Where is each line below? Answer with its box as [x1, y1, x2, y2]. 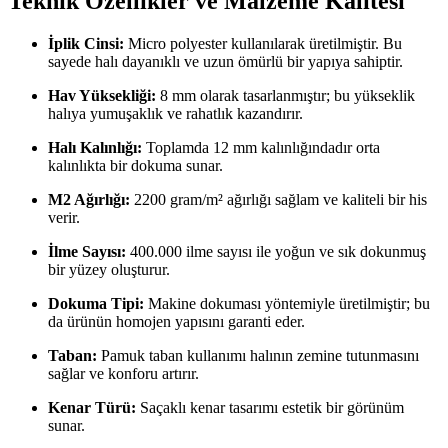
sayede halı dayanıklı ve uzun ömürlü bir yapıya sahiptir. [48, 53, 403, 71]
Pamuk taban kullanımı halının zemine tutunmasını [97, 347, 419, 365]
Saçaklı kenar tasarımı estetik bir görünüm [136, 399, 404, 417]
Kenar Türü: [48, 399, 136, 417]
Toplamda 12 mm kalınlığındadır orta [142, 139, 380, 157]
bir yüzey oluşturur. [48, 261, 170, 279]
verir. [48, 209, 80, 227]
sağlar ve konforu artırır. [48, 365, 199, 383]
